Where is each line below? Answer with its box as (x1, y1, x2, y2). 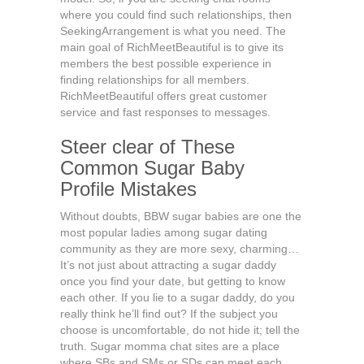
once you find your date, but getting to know (60, 275, 285, 288)
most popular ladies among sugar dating (60, 226, 267, 239)
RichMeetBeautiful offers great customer (60, 89, 267, 102)
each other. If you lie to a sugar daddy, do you (60, 291, 295, 304)
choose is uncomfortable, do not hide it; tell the (60, 323, 300, 336)
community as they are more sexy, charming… (60, 242, 299, 255)
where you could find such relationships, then (60, 8, 292, 21)
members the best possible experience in (60, 57, 271, 70)
